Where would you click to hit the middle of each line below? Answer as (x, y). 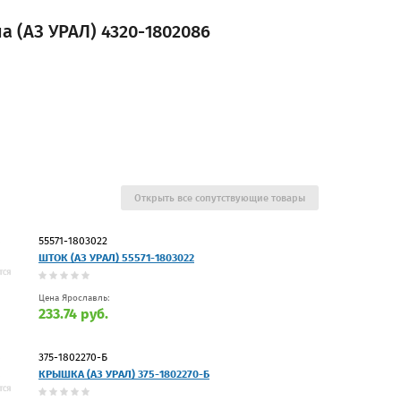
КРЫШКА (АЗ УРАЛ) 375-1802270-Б (124, 374)
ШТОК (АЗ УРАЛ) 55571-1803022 (116, 257)
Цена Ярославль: (74, 298)
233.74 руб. (73, 313)
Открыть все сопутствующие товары (220, 198)
